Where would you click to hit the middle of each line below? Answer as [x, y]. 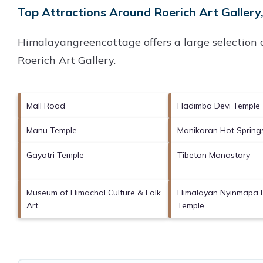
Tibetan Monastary [213, 155]
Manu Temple [52, 130]
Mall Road [46, 105]
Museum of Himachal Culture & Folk [94, 192]
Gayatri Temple [55, 155]
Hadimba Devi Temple [218, 105]
